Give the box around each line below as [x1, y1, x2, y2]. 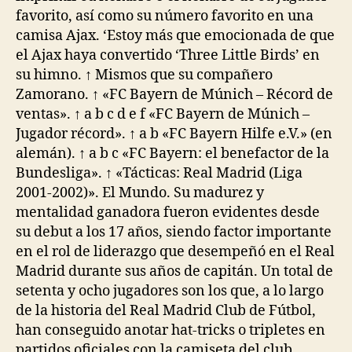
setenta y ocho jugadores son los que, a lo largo [16, 282, 324, 300]
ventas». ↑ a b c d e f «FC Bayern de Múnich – [16, 105, 310, 123]
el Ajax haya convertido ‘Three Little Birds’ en [16, 46, 320, 64]
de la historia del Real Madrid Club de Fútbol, [16, 302, 316, 320]
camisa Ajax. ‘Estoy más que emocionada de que [16, 27, 335, 45]
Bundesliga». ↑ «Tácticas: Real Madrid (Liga [16, 164, 302, 182]
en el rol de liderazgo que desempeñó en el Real [16, 243, 335, 261]
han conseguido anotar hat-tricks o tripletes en [16, 321, 325, 339]
